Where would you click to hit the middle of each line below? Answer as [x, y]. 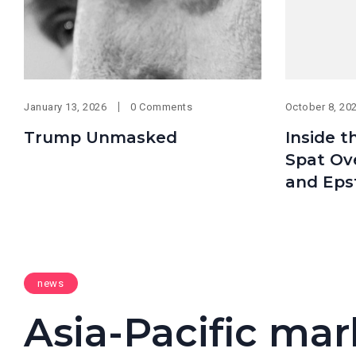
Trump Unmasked [101, 137]
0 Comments [162, 106]
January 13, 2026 [66, 106]
